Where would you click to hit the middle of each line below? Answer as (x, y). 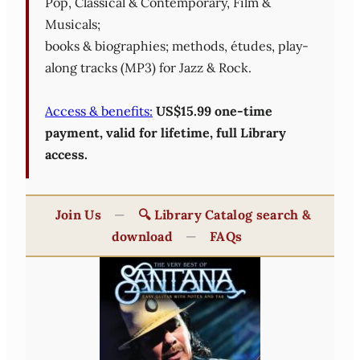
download (142, 237)
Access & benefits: (99, 111)
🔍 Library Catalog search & (225, 215)
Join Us (78, 215)
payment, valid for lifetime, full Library (166, 133)
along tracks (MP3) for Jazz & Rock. (148, 68)
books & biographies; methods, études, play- (177, 46)
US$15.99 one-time (214, 111)
